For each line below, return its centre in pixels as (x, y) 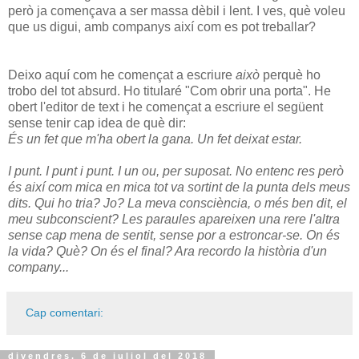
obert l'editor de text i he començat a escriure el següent (165, 107)
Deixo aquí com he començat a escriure (122, 75)
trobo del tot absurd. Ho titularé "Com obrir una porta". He (169, 91)
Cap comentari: (65, 313)
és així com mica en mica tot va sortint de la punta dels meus (179, 188)
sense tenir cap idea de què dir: (97, 123)
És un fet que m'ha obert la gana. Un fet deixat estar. (155, 139)
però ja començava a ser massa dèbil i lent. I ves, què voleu (177, 11)
